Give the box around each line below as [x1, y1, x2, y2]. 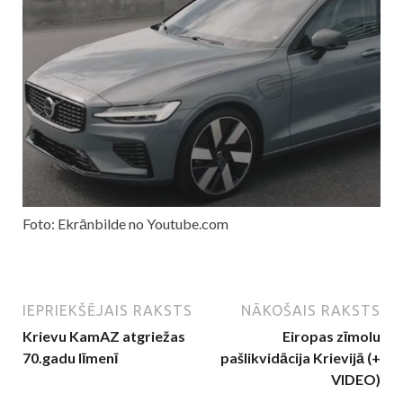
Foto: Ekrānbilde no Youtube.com [22, 215, 228, 233]
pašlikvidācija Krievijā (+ [220, 349, 381, 367]
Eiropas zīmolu [282, 327, 381, 345]
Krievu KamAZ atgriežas [22, 327, 185, 345]
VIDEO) [331, 371, 381, 389]
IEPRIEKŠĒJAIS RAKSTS [22, 302, 193, 319]
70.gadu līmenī [22, 349, 118, 367]
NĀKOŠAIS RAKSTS [241, 302, 381, 319]
